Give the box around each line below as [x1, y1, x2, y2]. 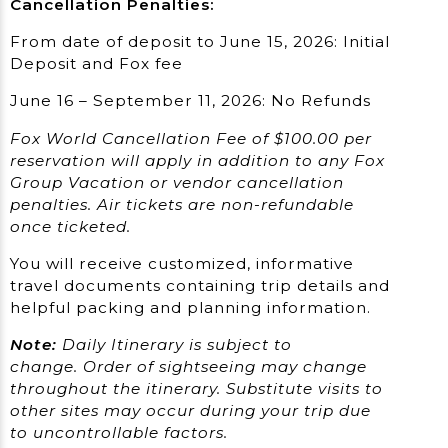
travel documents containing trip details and [10, 275, 390, 295]
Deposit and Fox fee [10, 54, 183, 74]
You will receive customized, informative [10, 253, 354, 273]
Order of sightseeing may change [83, 357, 367, 377]
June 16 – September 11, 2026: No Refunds [10, 91, 371, 111]
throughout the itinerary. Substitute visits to [10, 379, 383, 399]
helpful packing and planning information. [10, 297, 371, 317]
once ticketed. [10, 216, 131, 236]
